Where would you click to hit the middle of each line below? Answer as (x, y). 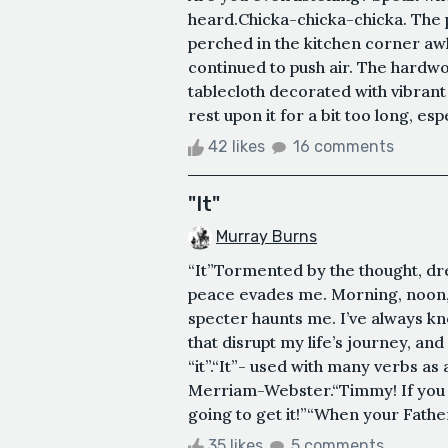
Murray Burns (266, 236)
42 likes (236, 146)
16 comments (343, 146)
